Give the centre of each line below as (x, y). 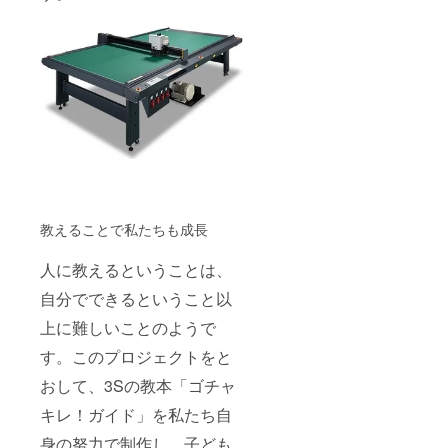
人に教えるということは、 (136, 269)
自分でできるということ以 (136, 298)
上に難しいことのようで (128, 327)
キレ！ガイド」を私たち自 (136, 414)
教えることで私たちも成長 (126, 228)
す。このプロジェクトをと (136, 356)
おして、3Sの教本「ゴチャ (138, 385)
